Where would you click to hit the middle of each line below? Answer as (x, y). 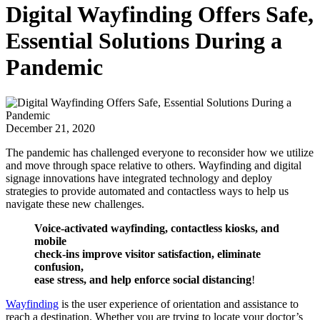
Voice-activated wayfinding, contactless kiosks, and (157, 228)
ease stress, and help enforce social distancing (143, 279)
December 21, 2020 (50, 128)
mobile (50, 241)
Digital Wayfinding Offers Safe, (160, 15)
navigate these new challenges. (75, 204)
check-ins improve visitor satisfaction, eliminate (147, 254)
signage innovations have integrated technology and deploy (139, 178)
